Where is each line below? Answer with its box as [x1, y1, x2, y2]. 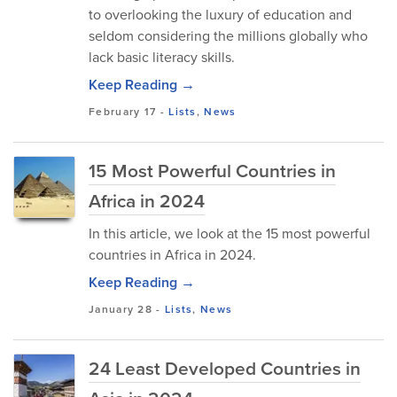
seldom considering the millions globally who [89, 26, 368, 46]
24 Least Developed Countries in [89, 354, 361, 382]
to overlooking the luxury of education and [89, 4, 352, 25]
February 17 [89, 104, 157, 120]
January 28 [89, 301, 152, 317]
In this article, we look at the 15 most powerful [89, 223, 370, 244]
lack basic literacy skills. [89, 47, 235, 67]
